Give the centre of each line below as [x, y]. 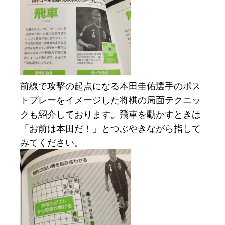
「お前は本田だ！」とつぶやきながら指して [110, 128]
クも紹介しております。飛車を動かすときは [110, 114]
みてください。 [52, 142]
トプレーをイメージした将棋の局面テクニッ [110, 100]
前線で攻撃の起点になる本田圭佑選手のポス [110, 86]
